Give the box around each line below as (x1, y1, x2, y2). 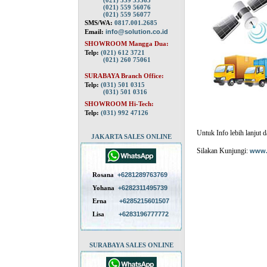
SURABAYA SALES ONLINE (89, 241, 173, 249)
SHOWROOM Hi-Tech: (85, 100, 154, 107)
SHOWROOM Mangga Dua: (85, 40, 169, 47)
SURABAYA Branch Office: (85, 72, 164, 79)
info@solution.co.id (105, 28, 168, 35)
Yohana (92, 184, 116, 191)
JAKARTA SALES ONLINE (91, 133, 172, 140)
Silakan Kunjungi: (197, 147, 250, 155)
